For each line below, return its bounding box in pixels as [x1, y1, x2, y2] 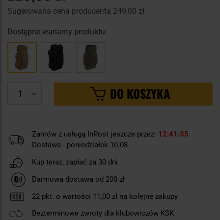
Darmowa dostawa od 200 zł [32, 175, 125, 184]
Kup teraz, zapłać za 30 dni [32, 157, 118, 166]
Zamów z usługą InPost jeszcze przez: [32, 129, 158, 138]
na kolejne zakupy [117, 192, 178, 201]
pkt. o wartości [40, 192, 93, 201]
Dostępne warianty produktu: [7, 27, 107, 36]
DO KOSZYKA [110, 84, 170, 102]
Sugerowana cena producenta [7, 6, 113, 16]
